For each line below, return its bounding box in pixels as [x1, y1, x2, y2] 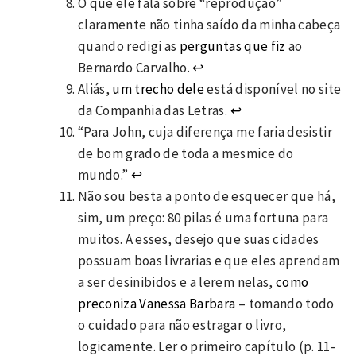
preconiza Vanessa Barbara [78, 294, 236, 312]
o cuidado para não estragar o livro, [78, 315, 287, 334]
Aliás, [78, 79, 110, 98]
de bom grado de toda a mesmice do [78, 144, 294, 162]
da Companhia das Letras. [78, 101, 230, 119]
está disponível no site [204, 79, 342, 98]
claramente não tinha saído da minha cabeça [78, 15, 341, 33]
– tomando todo [235, 294, 335, 312]
